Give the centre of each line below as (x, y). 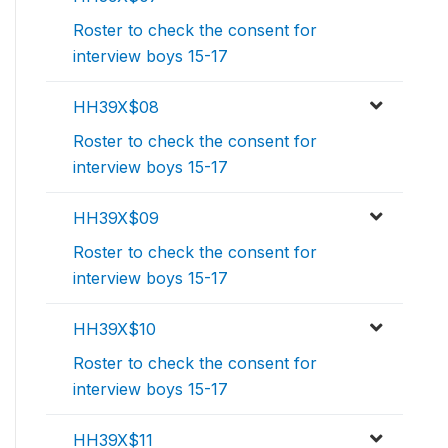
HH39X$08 (116, 107)
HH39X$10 (114, 329)
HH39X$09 (116, 218)
